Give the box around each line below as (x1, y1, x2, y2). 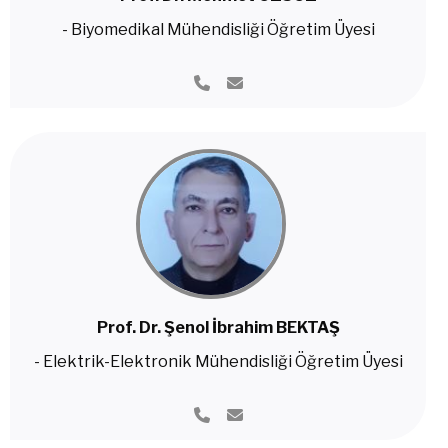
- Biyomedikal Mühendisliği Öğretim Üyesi (61, 20, 375, 39)
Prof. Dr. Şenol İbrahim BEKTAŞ (96, 318, 340, 337)
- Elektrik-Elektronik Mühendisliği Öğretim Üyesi (33, 352, 403, 371)
